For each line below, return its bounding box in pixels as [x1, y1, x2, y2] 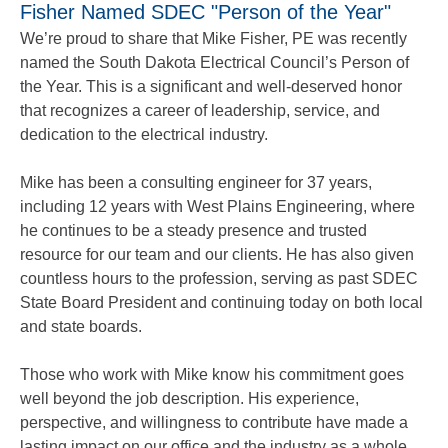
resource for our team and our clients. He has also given [20, 246, 414, 263]
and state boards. [20, 318, 142, 335]
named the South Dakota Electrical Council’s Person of [20, 54, 409, 71]
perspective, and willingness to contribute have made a [20, 414, 408, 431]
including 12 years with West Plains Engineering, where [20, 198, 415, 215]
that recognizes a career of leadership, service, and [20, 102, 380, 119]
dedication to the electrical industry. [20, 126, 268, 143]
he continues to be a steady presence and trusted [20, 222, 367, 239]
